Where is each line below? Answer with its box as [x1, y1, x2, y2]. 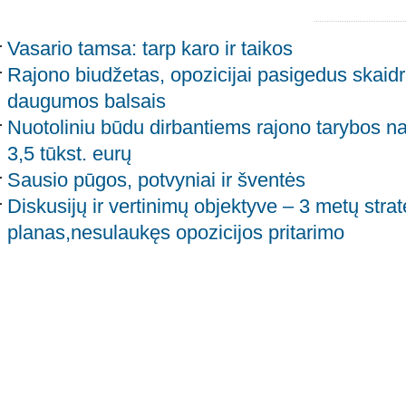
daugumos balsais [7, 90, 166, 113]
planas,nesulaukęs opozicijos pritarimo [7, 221, 344, 245]
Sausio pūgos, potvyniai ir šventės [7, 169, 305, 192]
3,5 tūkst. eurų [7, 142, 131, 166]
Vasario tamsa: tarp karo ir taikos [7, 37, 293, 61]
